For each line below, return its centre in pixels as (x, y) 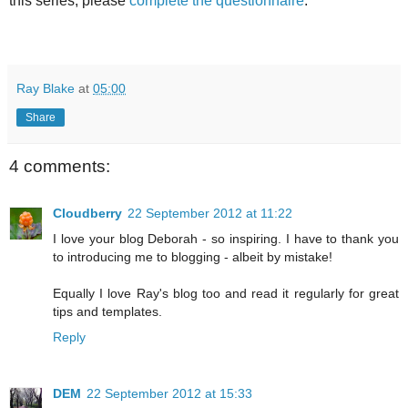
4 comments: (60, 166)
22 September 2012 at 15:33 (169, 393)
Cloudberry (87, 213)
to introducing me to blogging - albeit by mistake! (193, 256)
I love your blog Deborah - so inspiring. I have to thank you (226, 238)
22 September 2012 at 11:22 (210, 213)
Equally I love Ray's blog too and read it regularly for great (226, 293)
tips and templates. (107, 311)
